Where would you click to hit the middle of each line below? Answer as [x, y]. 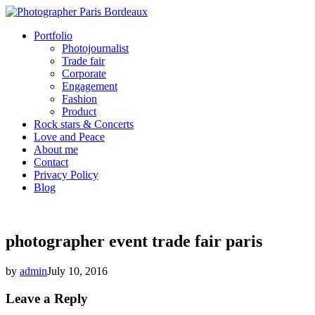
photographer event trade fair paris [134, 241]
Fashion [79, 99]
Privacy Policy [66, 175]
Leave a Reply [47, 298]
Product [79, 111]
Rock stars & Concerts [84, 124]
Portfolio [53, 36]
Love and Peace [69, 137]
